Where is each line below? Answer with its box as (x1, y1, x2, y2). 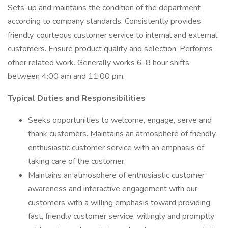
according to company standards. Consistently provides (8, 16, 201, 27)
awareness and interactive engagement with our (28, 183, 197, 194)
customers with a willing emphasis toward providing (28, 197, 210, 208)
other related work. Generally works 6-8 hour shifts (8, 57, 189, 68)
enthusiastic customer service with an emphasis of (28, 142, 204, 153)
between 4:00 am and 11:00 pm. (8, 71, 125, 82)
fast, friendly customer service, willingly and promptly (28, 211, 214, 222)
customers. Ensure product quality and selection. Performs (8, 43, 213, 54)
